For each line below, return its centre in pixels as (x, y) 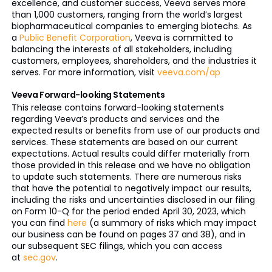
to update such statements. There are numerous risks (126, 177)
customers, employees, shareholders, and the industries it (134, 61)
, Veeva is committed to (182, 38)
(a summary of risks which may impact (172, 223)
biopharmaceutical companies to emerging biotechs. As (131, 26)
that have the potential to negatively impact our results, (131, 188)
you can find (39, 223)
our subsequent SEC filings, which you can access (117, 246)
